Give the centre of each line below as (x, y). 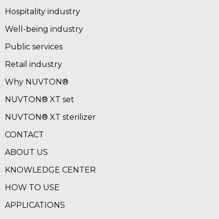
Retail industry (33, 65)
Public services (34, 47)
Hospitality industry (43, 12)
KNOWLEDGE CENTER (50, 170)
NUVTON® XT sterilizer (50, 117)
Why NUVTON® (37, 82)
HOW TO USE (32, 188)
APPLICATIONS (35, 205)
